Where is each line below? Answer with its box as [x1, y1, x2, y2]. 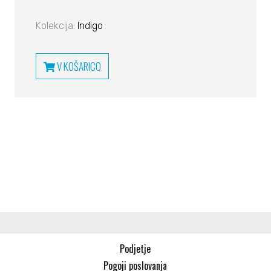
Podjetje [120, 241, 151, 256]
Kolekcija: [35, 20, 77, 31]
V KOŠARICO [54, 59, 101, 74]
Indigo [77, 20, 103, 31]
